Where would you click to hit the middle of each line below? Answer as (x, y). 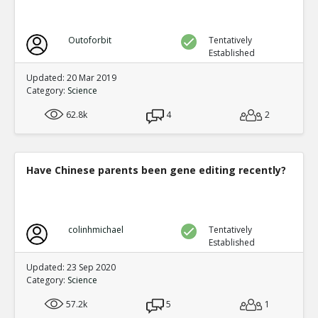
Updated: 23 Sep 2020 (71, 267)
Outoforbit (89, 40)
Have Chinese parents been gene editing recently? (156, 170)
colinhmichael (95, 229)
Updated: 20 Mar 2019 (71, 77)
